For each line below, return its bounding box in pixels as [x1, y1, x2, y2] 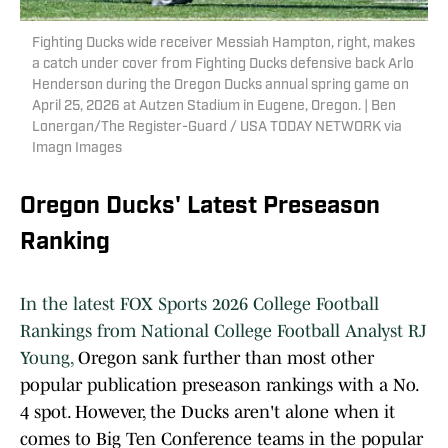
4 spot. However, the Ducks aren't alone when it [20, 402, 395, 423]
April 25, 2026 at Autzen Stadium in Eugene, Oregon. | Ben [32, 99, 396, 115]
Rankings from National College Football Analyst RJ [20, 321, 427, 342]
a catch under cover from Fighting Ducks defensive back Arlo [32, 57, 414, 73]
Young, [20, 348, 73, 369]
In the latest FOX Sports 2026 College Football [20, 294, 379, 315]
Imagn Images [32, 141, 122, 157]
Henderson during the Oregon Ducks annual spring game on [32, 78, 409, 94]
